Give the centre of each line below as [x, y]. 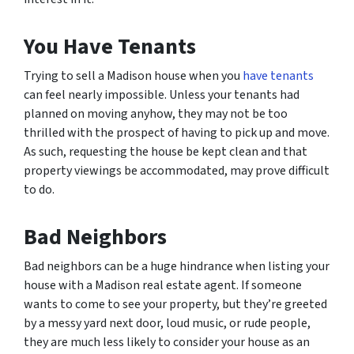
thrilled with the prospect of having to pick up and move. [177, 132]
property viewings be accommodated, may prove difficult [177, 170]
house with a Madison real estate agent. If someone [163, 285]
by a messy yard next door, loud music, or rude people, [167, 323]
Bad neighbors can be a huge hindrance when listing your [177, 266]
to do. [39, 189]
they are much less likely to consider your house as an [167, 342]
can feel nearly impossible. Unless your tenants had [162, 94]
